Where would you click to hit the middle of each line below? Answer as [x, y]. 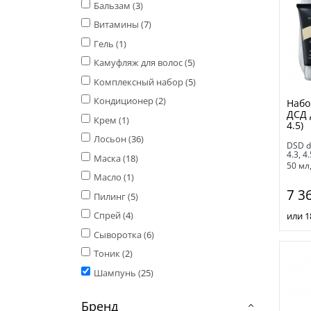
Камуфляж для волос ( [140, 63]
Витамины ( [118, 25]
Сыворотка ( [120, 234]
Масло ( [110, 177]
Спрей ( [109, 216]
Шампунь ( [117, 272]
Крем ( [107, 120]
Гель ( [106, 43]
